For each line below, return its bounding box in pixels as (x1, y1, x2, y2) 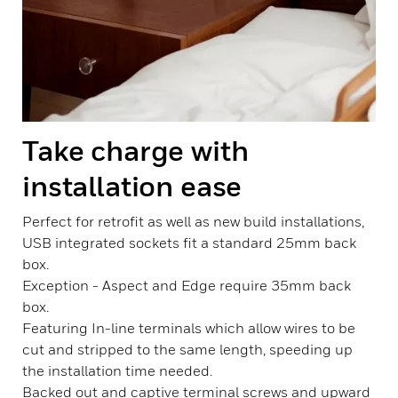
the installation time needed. (22, 362, 212, 379)
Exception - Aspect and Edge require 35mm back (22, 276, 351, 294)
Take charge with (22, 133, 249, 167)
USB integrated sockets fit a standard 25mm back (22, 234, 356, 251)
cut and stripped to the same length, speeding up (22, 340, 353, 358)
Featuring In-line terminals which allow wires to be (22, 319, 355, 337)
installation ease (22, 169, 243, 203)
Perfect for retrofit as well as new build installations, (22, 212, 364, 230)
